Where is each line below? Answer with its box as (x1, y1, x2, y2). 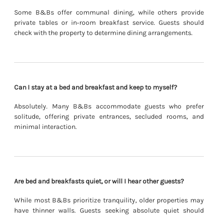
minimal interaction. (14, 122, 77, 131)
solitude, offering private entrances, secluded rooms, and (14, 112, 204, 121)
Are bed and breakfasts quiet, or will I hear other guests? (14, 177, 184, 185)
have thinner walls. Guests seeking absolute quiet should (14, 206, 204, 215)
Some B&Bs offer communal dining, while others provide (14, 8, 204, 17)
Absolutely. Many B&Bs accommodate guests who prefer (14, 102, 204, 110)
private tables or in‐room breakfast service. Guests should (14, 18, 204, 27)
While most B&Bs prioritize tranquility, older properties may (14, 196, 204, 204)
